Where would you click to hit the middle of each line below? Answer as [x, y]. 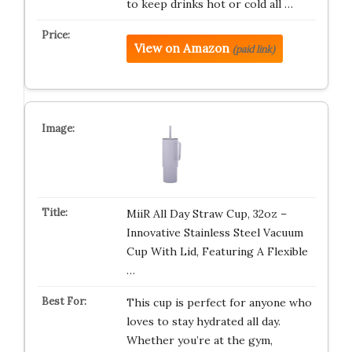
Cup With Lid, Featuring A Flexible [217, 252]
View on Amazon [181, 48]
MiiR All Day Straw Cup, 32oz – [206, 214]
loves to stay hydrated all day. [203, 322]
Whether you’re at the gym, [199, 341]
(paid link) [253, 49]
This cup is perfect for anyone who [219, 303]
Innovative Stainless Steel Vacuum [214, 233]
